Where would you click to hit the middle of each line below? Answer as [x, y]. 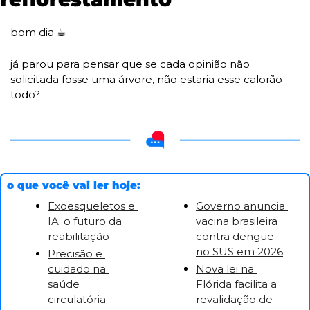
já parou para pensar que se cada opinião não [130, 64]
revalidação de [234, 300]
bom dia [34, 33]
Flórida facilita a [236, 284]
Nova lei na [225, 269]
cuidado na [77, 269]
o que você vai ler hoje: [74, 185]
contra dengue [235, 237]
